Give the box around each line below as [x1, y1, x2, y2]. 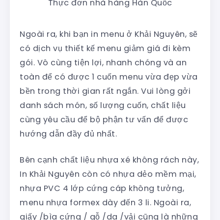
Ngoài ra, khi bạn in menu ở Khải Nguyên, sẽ [20, 28, 198, 40]
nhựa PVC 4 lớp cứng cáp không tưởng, [20, 182, 184, 194]
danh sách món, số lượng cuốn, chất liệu [20, 99, 186, 111]
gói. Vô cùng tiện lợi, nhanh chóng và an [20, 56, 187, 68]
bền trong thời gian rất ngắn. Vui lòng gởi [20, 85, 191, 97]
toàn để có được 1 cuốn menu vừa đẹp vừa [20, 71, 198, 82]
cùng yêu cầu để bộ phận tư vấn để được [20, 113, 188, 125]
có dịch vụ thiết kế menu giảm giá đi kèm [20, 42, 191, 54]
